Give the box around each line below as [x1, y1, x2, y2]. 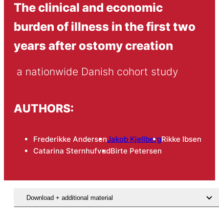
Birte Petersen [110, 146, 162, 156]
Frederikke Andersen [33, 134, 107, 144]
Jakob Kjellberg [107, 134, 161, 144]
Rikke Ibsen [161, 134, 201, 144]
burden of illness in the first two [13, 19, 196, 34]
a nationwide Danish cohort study [16, 66, 178, 78]
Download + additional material [26, 194, 113, 201]
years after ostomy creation [13, 38, 173, 53]
